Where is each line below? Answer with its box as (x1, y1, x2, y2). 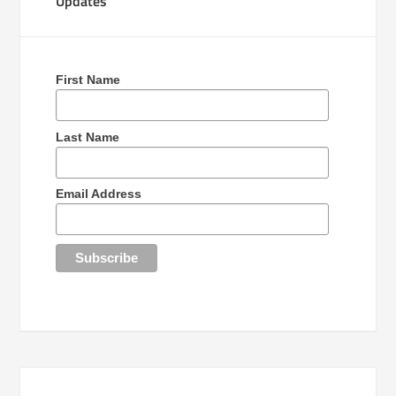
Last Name (56, 129, 120, 144)
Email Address (56, 187, 142, 202)
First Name (56, 72, 121, 87)
